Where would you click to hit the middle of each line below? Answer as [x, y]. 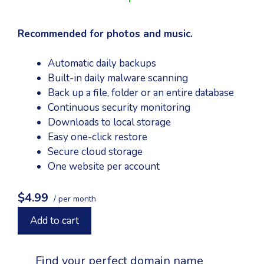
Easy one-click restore [98, 137]
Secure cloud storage [95, 152]
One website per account [104, 167]
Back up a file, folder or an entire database [141, 93]
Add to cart [55, 220]
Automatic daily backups [102, 64]
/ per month [74, 199]
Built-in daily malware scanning [118, 78]
